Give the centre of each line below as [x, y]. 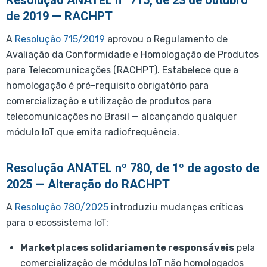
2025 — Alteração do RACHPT [88, 184]
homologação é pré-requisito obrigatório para [107, 86]
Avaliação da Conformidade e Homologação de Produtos [132, 55]
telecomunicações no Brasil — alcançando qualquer [121, 117]
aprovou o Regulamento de [166, 39]
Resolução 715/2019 [60, 39]
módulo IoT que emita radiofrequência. [93, 132]
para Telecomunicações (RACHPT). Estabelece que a [122, 70]
